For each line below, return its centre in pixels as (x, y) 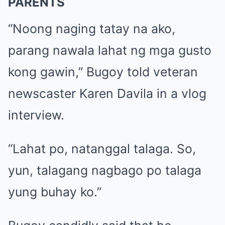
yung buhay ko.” (55, 192)
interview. (36, 115)
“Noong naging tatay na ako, (92, 28)
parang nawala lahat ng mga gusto (110, 50)
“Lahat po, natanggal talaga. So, (102, 148)
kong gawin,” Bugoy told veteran (103, 72)
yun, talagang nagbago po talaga (105, 170)
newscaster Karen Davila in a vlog (107, 93)
